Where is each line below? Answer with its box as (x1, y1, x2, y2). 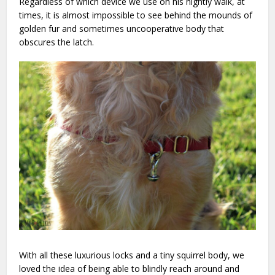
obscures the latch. (19, 36, 97, 48)
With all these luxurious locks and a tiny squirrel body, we (19, 249, 245, 261)
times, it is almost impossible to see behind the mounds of (19, 9, 253, 21)
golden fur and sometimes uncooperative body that (19, 23, 225, 35)
